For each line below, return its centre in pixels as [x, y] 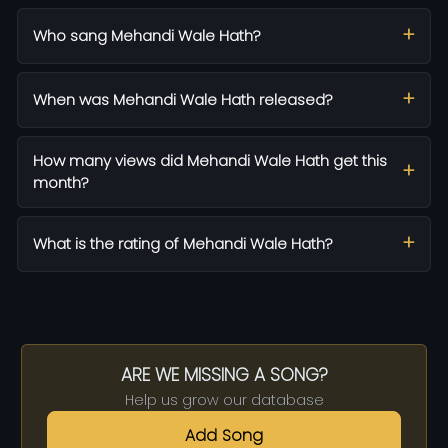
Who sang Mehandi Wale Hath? [147, 35]
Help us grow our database [224, 399]
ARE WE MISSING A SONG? [224, 374]
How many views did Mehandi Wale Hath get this [210, 160]
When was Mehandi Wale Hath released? [183, 99]
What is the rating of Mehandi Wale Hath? [183, 243]
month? [61, 182]
